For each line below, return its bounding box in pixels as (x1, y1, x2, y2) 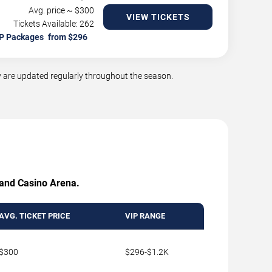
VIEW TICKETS (126, 12, 190, 22)
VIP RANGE (125, 211, 165, 221)
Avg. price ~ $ (29, 5, 80, 16)
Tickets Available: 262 (13, 19, 94, 29)
